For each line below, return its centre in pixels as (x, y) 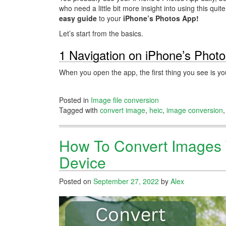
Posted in (75, 100)
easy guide (78, 18)
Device (82, 162)
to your (110, 18)
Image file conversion (125, 100)
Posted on (76, 181)
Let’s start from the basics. (101, 33)
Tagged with (79, 110)
